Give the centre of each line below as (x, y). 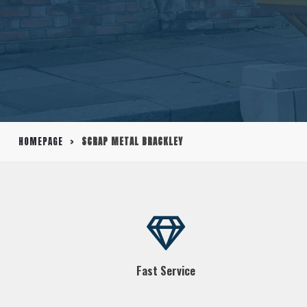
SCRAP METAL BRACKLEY (132, 141)
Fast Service (165, 270)
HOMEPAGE (40, 141)
